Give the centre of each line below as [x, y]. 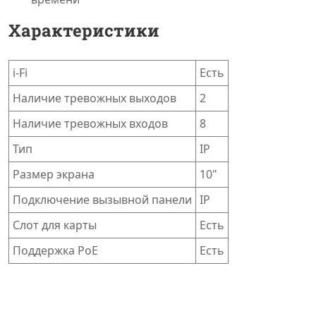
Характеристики [84, 30]
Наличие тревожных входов [90, 123]
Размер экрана [54, 174]
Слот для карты [55, 225]
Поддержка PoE [55, 250]
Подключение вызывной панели [102, 200]
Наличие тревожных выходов [95, 98]
